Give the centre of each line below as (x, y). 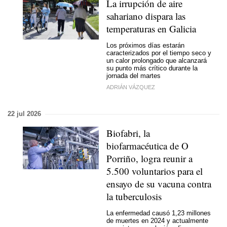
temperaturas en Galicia (151, 29)
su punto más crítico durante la (152, 68)
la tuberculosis (134, 196)
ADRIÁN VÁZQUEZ (131, 87)
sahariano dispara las (146, 16)
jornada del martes (134, 75)
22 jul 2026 (24, 114)
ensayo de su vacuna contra (159, 184)
